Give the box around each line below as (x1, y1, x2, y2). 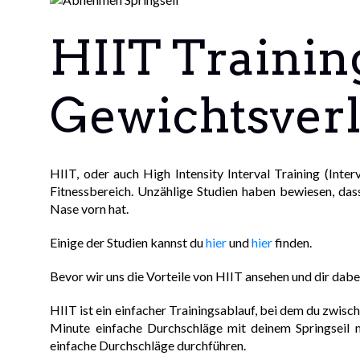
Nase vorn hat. (50, 201, 129, 217)
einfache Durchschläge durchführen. (50, 337, 247, 354)
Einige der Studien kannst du (50, 235, 207, 251)
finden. (272, 235, 313, 251)
